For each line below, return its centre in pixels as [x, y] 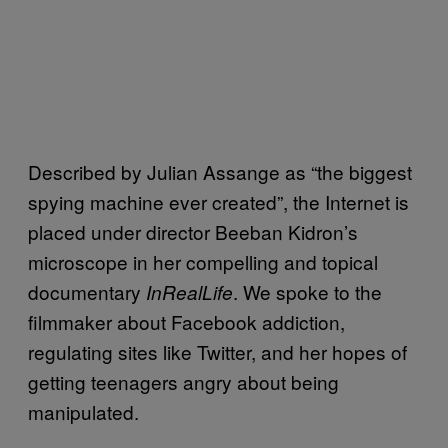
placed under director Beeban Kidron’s [193, 231]
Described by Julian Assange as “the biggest [220, 171]
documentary [87, 291]
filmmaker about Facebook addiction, [186, 321]
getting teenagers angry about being [183, 381]
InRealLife [189, 291]
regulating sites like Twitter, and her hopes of [217, 351]
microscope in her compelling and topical [203, 261]
